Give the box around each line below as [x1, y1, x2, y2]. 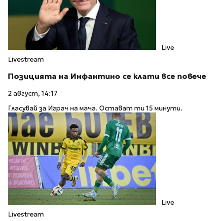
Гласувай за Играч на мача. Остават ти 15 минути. [8, 104, 183, 113]
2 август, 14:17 [8, 89, 58, 98]
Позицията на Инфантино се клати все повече [8, 72, 206, 81]
